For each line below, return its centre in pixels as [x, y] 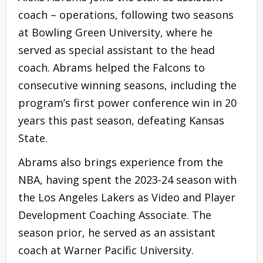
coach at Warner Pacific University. [106, 250]
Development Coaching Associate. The [115, 215]
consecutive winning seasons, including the [127, 85]
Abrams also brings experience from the [121, 162]
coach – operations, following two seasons [126, 14]
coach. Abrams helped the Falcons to [112, 67]
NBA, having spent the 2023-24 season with [127, 179]
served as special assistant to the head [117, 50]
